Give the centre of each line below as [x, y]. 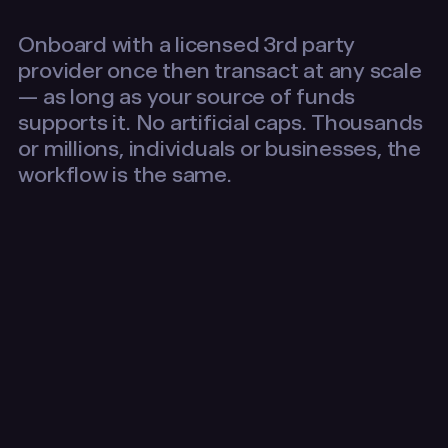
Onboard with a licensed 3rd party [187, 44]
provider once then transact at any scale [220, 70]
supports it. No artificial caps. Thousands [221, 122]
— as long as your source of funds [187, 96]
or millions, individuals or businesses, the [219, 148]
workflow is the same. [125, 174]
